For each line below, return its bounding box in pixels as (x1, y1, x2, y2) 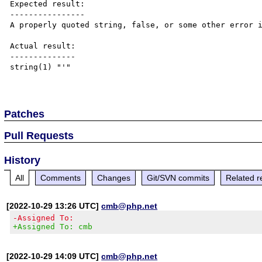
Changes (97, 173, 131, 182)
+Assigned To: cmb (13, 222, 93, 231)
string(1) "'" (10, 62, 71, 71)
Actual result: (10, 41, 76, 50)
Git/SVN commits (147, 173, 210, 182)
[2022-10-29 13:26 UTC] (6, 201, 102, 211)
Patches (4, 108, 45, 120)
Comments (40, 173, 81, 182)
